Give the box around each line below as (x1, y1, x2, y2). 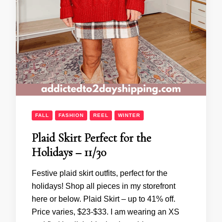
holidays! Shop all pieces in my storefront (32, 181, 175, 190)
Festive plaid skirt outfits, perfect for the (32, 168, 167, 177)
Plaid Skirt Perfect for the (32, 130, 151, 145)
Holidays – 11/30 (32, 145, 106, 160)
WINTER (118, 112, 140, 118)
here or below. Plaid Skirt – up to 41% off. (32, 194, 175, 203)
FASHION (58, 112, 84, 118)
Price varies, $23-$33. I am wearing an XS (32, 207, 179, 216)
